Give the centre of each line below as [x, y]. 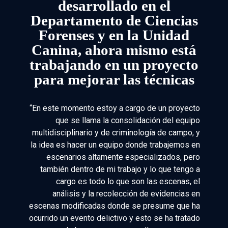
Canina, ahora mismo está [114, 50]
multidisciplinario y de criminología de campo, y [116, 133]
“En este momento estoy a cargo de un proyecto [115, 108]
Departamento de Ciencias [114, 21]
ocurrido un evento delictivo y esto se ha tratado [115, 218]
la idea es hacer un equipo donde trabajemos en [115, 145]
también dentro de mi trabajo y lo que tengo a [120, 169]
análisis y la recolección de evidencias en [126, 194]
